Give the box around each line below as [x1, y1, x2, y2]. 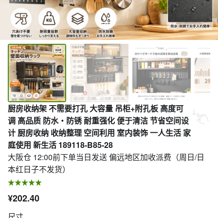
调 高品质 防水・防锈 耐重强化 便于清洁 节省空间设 [8, 115, 189, 126]
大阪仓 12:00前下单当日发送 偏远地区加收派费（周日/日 [8, 151, 204, 163]
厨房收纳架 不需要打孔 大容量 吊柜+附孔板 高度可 [8, 103, 183, 114]
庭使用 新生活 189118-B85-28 [8, 139, 113, 150]
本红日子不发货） [8, 163, 70, 175]
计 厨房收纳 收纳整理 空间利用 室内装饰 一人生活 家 [8, 127, 191, 138]
